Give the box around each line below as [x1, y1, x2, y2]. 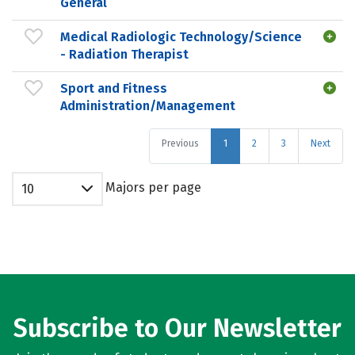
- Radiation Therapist [60, 46, 189, 62]
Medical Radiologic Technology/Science [60, 29, 302, 44]
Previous [162, 138, 199, 149]
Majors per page [105, 180, 201, 195]
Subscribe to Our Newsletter [13, 313, 342, 343]
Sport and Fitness [60, 80, 167, 96]
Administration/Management [60, 97, 235, 113]
